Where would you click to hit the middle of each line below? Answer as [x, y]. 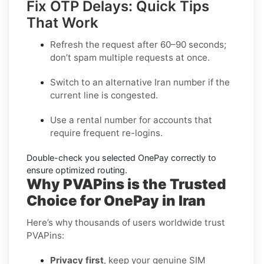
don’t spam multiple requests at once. [130, 57]
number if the [200, 82]
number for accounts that [157, 120]
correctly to [192, 157]
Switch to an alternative [102, 82]
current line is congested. [104, 95]
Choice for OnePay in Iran [116, 200]
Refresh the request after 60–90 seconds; [138, 44]
